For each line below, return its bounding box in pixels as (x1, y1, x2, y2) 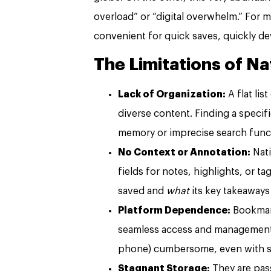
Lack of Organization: (118, 89, 226, 99)
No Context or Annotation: (118, 147, 250, 157)
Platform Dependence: (118, 205, 230, 215)
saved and (118, 186, 166, 196)
